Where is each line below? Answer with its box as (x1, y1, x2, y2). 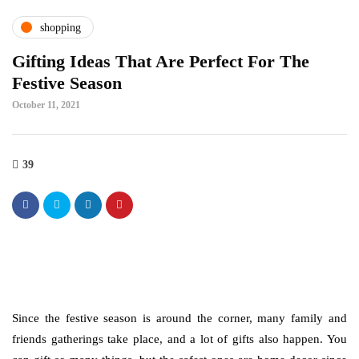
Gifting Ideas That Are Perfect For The (12, 51, 309, 71)
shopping (40, 21, 81, 34)
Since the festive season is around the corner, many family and (12, 312, 347, 325)
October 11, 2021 (12, 99, 80, 111)
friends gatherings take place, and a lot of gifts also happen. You (12, 333, 347, 345)
